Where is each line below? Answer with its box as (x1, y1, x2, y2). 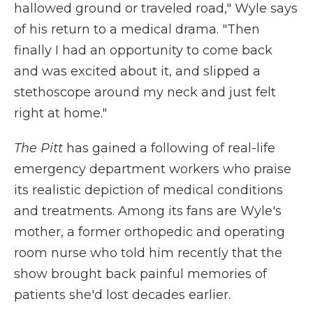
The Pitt (14, 140, 66, 156)
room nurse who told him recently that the (14, 245, 282, 261)
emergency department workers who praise (14, 161, 291, 177)
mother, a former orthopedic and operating (14, 224, 285, 240)
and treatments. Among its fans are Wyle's (14, 203, 282, 219)
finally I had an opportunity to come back (14, 43, 272, 58)
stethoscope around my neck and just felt (14, 85, 276, 100)
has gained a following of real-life (66, 140, 275, 156)
